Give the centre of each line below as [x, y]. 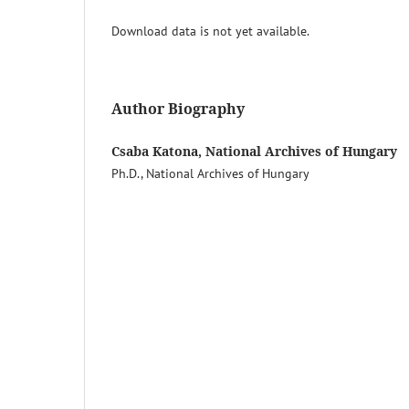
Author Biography [178, 109]
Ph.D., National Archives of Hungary [210, 174]
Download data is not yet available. [210, 31]
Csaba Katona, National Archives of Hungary [254, 152]
